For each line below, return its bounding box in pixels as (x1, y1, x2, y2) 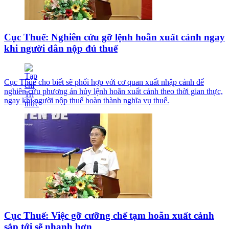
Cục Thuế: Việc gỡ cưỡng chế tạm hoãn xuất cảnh (4, 210, 214, 221)
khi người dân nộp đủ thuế (4, 42, 118, 54)
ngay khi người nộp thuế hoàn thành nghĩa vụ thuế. (4, 96, 169, 105)
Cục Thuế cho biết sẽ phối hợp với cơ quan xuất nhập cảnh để (4, 78, 204, 87)
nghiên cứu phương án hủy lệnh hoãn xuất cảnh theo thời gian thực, (4, 87, 223, 96)
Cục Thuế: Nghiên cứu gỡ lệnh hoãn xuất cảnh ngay (4, 31, 225, 42)
